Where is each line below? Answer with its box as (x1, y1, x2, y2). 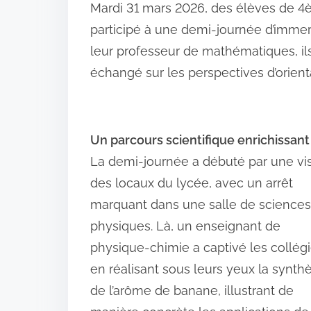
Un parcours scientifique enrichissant (90, 133, 310, 147)
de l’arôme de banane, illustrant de (90, 283, 294, 298)
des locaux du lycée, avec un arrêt (90, 176, 293, 190)
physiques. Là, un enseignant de (90, 219, 280, 233)
